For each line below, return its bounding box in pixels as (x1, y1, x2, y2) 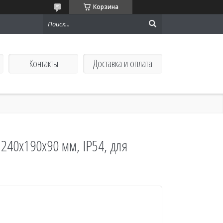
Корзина (93, 2, 118, 11)
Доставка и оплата (93, 57, 152, 70)
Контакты (28, 57, 58, 70)
